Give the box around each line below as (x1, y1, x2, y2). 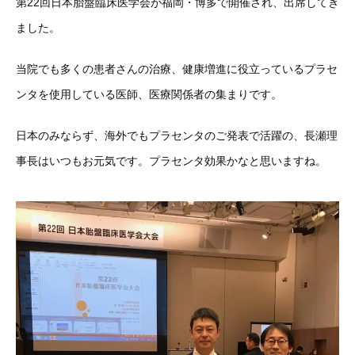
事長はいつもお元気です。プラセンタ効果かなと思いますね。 (16, 155, 326, 167)
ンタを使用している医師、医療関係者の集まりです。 (16, 88, 282, 101)
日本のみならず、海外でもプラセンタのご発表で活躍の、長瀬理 (16, 129, 338, 142)
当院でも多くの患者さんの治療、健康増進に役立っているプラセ (16, 63, 338, 75)
